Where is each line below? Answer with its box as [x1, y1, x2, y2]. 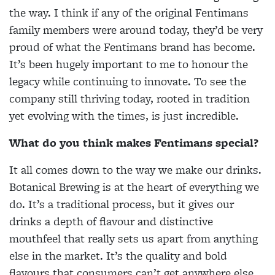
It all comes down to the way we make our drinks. [9, 161, 261, 178]
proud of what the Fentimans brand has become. [9, 38, 255, 55]
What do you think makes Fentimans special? [9, 134, 258, 151]
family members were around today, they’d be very [9, 21, 263, 38]
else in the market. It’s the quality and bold [9, 247, 227, 264]
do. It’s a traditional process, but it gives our [9, 195, 234, 212]
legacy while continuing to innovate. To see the [9, 72, 246, 90]
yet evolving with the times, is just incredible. [9, 107, 239, 124]
